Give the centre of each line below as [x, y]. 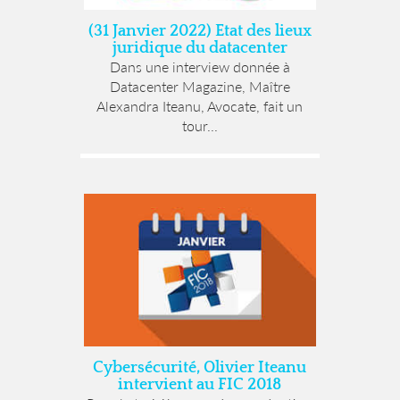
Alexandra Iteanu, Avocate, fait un [200, 106]
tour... [200, 126]
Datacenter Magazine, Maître [200, 87]
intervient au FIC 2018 [200, 385]
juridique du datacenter [200, 49]
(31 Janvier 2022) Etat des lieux [200, 32]
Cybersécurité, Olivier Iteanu [200, 368]
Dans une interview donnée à [200, 67]
